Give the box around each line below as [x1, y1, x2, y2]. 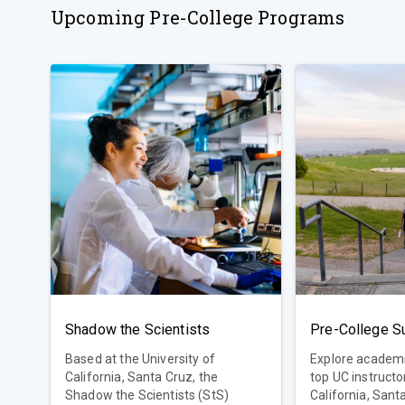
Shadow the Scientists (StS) [65, 387, 230, 402]
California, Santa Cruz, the [65, 369, 219, 384]
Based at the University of [65, 351, 215, 366]
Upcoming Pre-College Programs [51, 5, 345, 29]
